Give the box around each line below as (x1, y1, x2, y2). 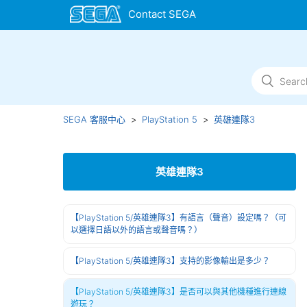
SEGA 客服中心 (63, 114, 125, 125)
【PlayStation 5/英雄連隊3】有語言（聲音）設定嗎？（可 (71, 212, 286, 223)
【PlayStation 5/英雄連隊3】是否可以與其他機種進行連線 (71, 286, 286, 297)
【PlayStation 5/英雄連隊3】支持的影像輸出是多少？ (71, 256, 270, 266)
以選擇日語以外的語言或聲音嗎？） (71, 225, 202, 235)
